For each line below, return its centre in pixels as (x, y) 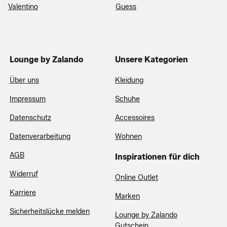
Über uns (24, 80)
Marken (127, 196)
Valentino (23, 7)
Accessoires (135, 118)
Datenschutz (30, 118)
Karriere (23, 193)
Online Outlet (137, 178)
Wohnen (128, 137)
